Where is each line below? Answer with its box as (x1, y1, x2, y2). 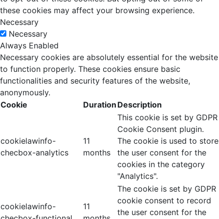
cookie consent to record (117, 196, 211, 206)
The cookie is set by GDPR (117, 184, 216, 194)
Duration (83, 100, 116, 110)
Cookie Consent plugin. (117, 124, 204, 134)
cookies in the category (117, 159, 205, 170)
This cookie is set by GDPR (117, 112, 218, 123)
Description (117, 100, 162, 110)
